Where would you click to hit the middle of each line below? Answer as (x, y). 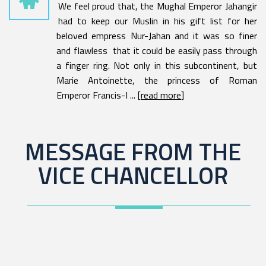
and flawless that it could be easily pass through (157, 50)
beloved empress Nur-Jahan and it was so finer (157, 36)
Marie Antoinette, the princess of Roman (157, 80)
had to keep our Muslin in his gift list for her (158, 21)
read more (161, 95)
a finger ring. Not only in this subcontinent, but (157, 65)
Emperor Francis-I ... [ (99, 95)
